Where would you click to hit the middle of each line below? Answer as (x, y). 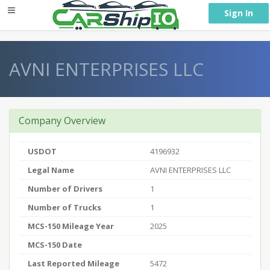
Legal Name (51, 170)
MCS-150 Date (55, 245)
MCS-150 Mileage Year (71, 226)
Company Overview (62, 121)
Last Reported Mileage (74, 263)
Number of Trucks (64, 207)
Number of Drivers (65, 189)
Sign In (239, 13)
